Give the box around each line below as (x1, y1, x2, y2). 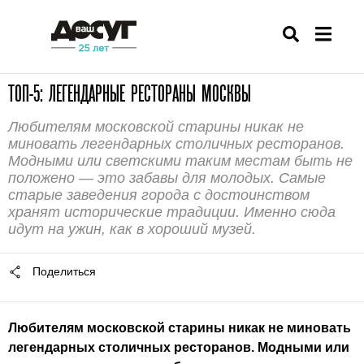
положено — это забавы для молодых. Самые (8, 170, 326, 186)
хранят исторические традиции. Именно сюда (8, 204, 336, 220)
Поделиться (32, 265, 96, 278)
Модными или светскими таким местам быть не (8, 153, 353, 169)
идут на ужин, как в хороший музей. (8, 221, 256, 237)
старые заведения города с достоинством (8, 187, 310, 203)
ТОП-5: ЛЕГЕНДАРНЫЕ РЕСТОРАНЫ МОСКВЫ (8, 81, 251, 106)
